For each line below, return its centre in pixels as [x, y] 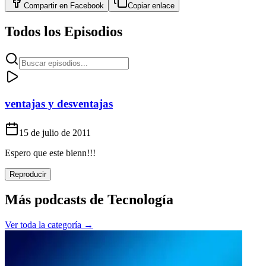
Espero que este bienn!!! [50, 153]
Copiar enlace [151, 6]
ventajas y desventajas [59, 103]
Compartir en [47, 6]
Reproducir [28, 174]
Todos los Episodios [64, 32]
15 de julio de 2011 [55, 132]
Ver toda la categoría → [49, 225]
